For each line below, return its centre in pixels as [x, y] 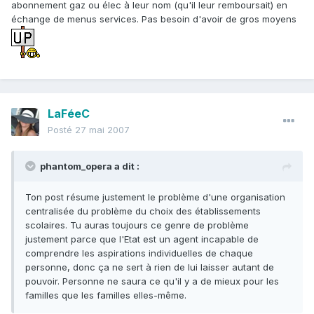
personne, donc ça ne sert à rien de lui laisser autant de [150, 267]
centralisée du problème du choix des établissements [143, 211]
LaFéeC [69, 114]
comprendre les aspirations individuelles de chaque [139, 253]
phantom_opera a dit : [90, 166]
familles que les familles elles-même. [106, 295]
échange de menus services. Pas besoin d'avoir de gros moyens [154, 19]
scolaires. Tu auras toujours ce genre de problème [137, 225]
